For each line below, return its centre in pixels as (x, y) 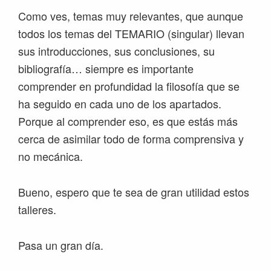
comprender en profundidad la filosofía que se (129, 86)
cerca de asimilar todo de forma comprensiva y (131, 139)
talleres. (37, 210)
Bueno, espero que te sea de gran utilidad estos (134, 192)
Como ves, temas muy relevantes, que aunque (131, 16)
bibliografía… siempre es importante (106, 69)
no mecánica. (51, 156)
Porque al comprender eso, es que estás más (128, 121)
